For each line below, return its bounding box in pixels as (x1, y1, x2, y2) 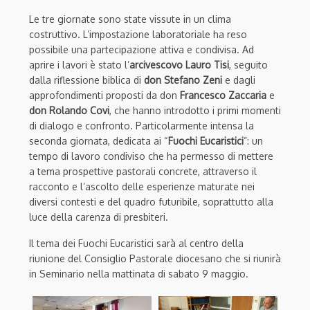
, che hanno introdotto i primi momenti (109, 104, 281, 116)
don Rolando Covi (29, 104, 109, 116)
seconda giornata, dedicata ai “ (29, 134, 168, 147)
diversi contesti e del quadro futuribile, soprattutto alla (29, 195, 273, 208)
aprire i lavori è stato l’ (29, 58, 129, 71)
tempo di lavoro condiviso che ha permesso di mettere (29, 149, 273, 162)
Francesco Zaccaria (180, 89, 266, 101)
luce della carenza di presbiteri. (29, 210, 168, 223)
